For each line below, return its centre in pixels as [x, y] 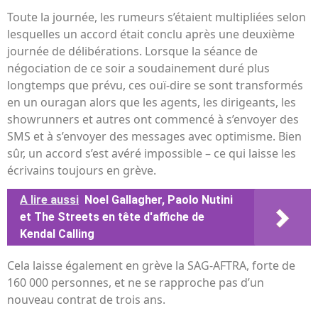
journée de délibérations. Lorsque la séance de [132, 51]
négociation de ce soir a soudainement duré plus [138, 68]
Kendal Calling [57, 234]
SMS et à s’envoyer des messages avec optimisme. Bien [154, 137]
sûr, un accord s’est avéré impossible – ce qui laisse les [152, 154]
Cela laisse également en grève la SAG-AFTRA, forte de [151, 266]
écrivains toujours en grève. [82, 171]
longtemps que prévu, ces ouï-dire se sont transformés [155, 86]
